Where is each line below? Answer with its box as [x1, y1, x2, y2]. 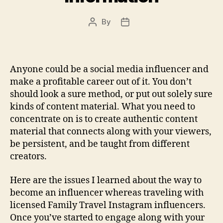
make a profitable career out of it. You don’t [10, 76, 192, 88]
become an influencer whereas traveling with [10, 187, 204, 199]
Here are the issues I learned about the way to [10, 174, 202, 186]
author [92, 28, 115, 38]
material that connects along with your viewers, [10, 126, 212, 137]
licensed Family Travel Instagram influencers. [10, 199, 206, 211]
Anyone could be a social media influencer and [10, 64, 209, 75]
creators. [10, 151, 47, 162]
